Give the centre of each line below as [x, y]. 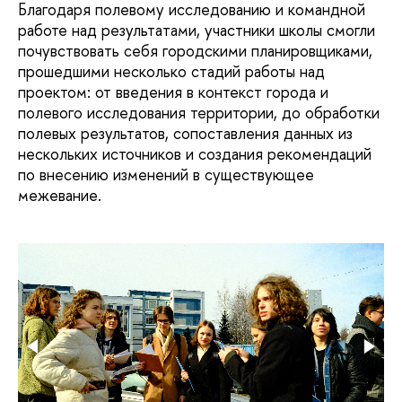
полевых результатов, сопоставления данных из [185, 133]
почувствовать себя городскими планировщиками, [195, 50]
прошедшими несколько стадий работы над [171, 71]
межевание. [60, 195]
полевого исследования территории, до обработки [199, 112]
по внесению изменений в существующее [166, 174]
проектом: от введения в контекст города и [173, 92]
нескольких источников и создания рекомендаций [195, 153]
